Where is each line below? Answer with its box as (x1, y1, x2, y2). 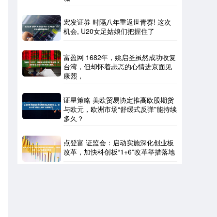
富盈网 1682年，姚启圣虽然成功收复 (63, 52, 176, 62)
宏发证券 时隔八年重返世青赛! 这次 (63, 17, 171, 27)
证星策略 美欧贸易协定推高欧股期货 (63, 95, 174, 105)
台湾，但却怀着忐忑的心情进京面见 (63, 62, 172, 72)
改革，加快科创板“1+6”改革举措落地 (63, 147, 175, 157)
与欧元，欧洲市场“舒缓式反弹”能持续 (63, 104, 177, 114)
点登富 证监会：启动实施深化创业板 (63, 138, 174, 148)
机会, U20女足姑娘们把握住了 (63, 26, 155, 36)
